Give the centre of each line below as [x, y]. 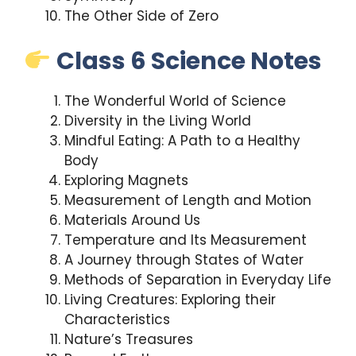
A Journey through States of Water [184, 259]
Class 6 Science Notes [190, 61]
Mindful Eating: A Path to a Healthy [182, 140]
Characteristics [117, 319]
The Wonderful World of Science [175, 101]
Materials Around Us [132, 220]
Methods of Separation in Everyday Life [198, 279]
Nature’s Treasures [129, 339]
